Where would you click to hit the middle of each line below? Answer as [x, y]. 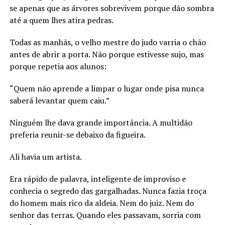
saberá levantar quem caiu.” [59, 100]
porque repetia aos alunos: [58, 66]
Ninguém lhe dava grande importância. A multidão [101, 122]
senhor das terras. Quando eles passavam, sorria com [105, 215]
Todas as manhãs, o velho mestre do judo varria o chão [107, 42]
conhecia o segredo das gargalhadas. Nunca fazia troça [108, 191]
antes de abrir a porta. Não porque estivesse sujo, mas [106, 54]
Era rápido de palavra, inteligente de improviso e [97, 179]
